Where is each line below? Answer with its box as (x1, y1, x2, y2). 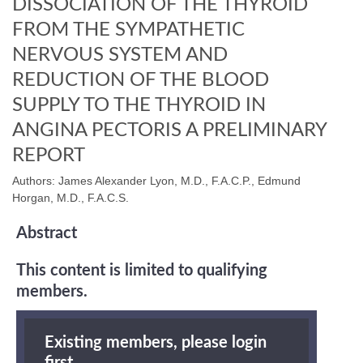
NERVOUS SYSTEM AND (12, 45, 228, 65)
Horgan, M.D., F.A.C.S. (12, 190, 129, 204)
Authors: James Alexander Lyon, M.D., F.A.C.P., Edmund (12, 173, 301, 187)
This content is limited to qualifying (16, 262, 267, 279)
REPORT (12, 145, 85, 165)
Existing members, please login (45, 334, 267, 351)
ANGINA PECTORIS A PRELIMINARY (12, 120, 327, 140)
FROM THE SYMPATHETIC (12, 19, 245, 40)
